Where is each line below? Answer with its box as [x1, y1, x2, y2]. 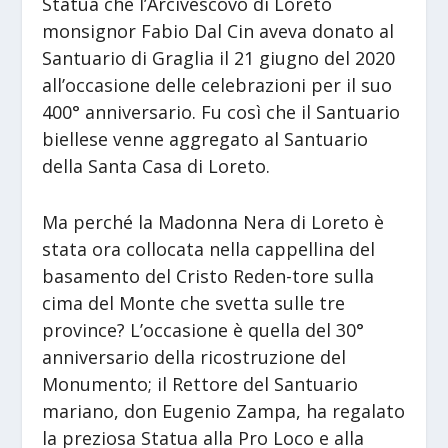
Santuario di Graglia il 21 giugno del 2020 [42, 45, 396, 70]
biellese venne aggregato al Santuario [42, 126, 369, 151]
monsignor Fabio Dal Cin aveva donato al [42, 18, 395, 43]
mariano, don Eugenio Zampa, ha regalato [42, 398, 406, 423]
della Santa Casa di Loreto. [42, 153, 271, 178]
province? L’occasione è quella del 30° [42, 317, 365, 342]
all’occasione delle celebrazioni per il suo [42, 72, 393, 97]
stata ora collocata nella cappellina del [42, 236, 376, 261]
